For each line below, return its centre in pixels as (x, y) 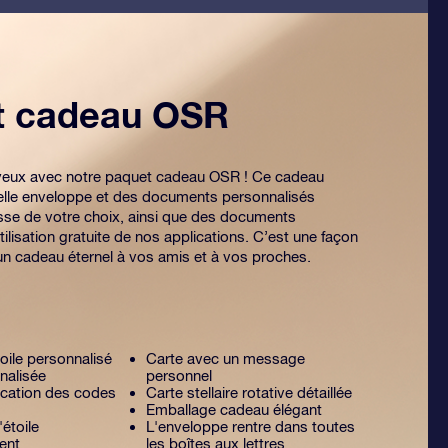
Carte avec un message (225, 358)
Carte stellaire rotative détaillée (249, 392)
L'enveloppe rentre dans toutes (250, 426)
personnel (179, 375)
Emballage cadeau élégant (234, 409)
